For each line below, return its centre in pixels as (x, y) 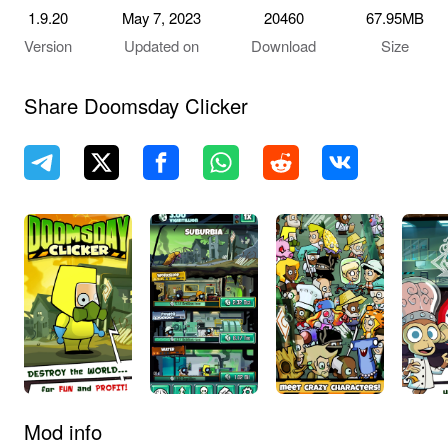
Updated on (161, 46)
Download (284, 46)
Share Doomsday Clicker (135, 105)
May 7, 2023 (161, 18)
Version (47, 46)
